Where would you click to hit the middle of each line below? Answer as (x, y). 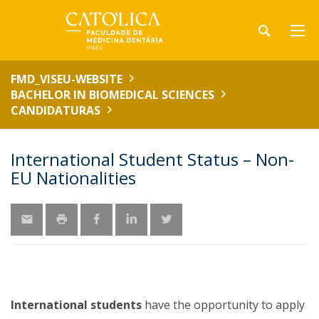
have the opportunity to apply (223, 305)
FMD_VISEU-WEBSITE (67, 79)
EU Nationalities (73, 178)
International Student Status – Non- (152, 159)
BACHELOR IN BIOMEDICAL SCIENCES (113, 95)
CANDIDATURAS (56, 110)
